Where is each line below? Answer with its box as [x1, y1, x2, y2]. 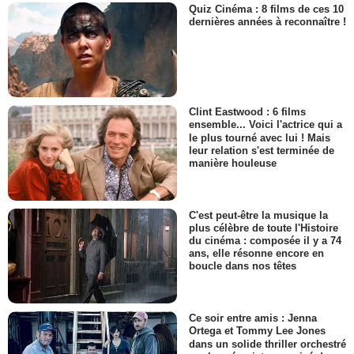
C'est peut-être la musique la [189, 209, 328, 221]
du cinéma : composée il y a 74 [189, 234, 341, 247]
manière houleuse [189, 156, 277, 169]
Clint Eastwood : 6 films [189, 106, 306, 119]
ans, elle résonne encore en [189, 247, 324, 259]
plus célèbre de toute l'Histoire [189, 221, 338, 234]
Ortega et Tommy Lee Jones [189, 325, 326, 337]
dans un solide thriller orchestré [189, 337, 346, 350]
